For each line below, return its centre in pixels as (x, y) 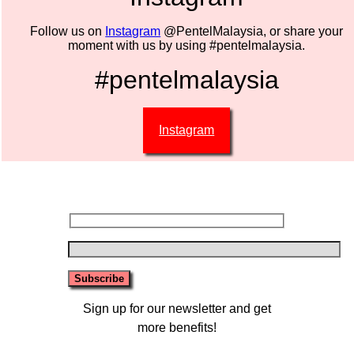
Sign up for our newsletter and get (177, 309)
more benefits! (177, 328)
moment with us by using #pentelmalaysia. (187, 45)
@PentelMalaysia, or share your (252, 31)
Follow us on (68, 31)
